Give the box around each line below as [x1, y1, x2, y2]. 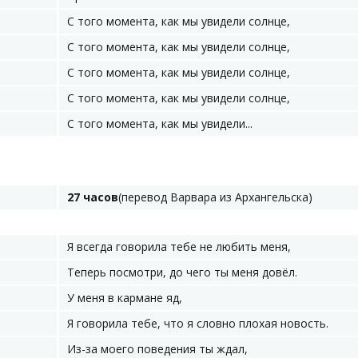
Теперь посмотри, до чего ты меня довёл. [67, 265, 297, 280]
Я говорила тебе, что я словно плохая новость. [67, 316, 328, 331]
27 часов [67, 189, 118, 205]
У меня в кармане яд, [67, 290, 182, 305]
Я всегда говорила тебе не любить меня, [67, 239, 291, 254]
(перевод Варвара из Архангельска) [118, 189, 312, 205]
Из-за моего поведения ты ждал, [67, 341, 248, 356]
